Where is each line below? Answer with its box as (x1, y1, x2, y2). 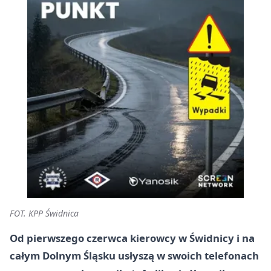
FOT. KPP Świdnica (10, 207, 79, 219)
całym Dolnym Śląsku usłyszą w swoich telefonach (10, 249, 259, 263)
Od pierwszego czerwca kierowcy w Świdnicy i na (10, 231, 255, 245)
